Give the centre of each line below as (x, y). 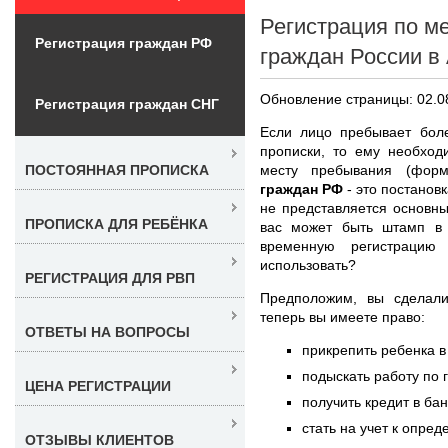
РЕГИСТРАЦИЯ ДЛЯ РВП (110, 277)
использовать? (308, 264)
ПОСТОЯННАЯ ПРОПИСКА (117, 169)
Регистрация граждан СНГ (127, 103)
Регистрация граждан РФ (123, 42)
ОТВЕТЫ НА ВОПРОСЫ (107, 331)
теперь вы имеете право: (342, 316)
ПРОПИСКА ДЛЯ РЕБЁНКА (116, 223)
